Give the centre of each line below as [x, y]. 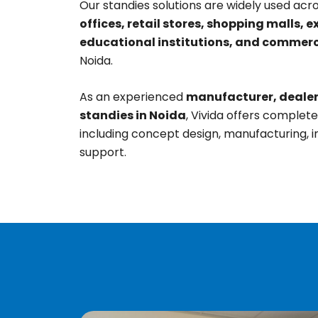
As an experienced [133, 97]
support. [103, 153]
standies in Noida [133, 116]
